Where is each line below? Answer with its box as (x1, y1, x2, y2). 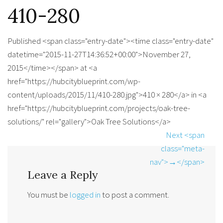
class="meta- (161, 143, 205, 154)
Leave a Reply (27, 168, 98, 182)
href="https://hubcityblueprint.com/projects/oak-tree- (7, 103, 190, 113)
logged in (70, 189, 101, 201)
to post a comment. (101, 189, 169, 201)
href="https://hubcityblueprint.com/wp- (7, 76, 140, 87)
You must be (27, 189, 70, 201)
